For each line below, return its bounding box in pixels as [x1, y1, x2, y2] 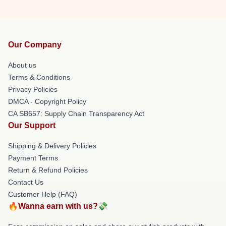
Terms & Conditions [8, 73, 70, 81]
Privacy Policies [8, 85, 58, 93]
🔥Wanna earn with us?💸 [8, 202, 108, 210]
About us [8, 61, 36, 69]
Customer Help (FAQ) [8, 190, 77, 198]
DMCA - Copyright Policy [8, 97, 86, 105]
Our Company [8, 40, 62, 49]
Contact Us [8, 178, 43, 186]
